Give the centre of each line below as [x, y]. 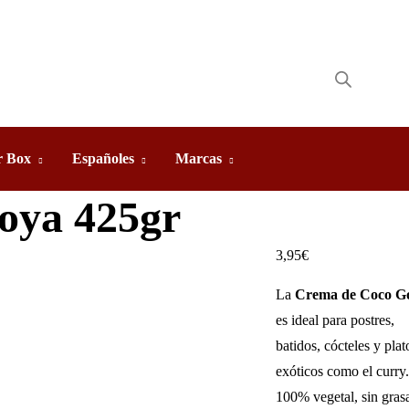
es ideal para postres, [335, 320]
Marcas [199, 158]
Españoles [103, 158]
